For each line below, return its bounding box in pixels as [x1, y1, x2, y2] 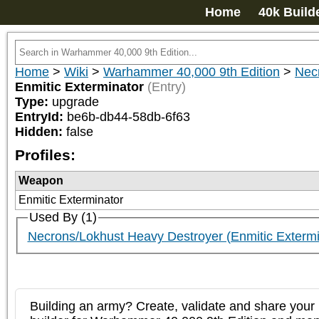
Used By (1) [28, 210, 97, 224]
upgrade [52, 95, 99, 109]
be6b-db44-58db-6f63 [67, 110, 190, 124]
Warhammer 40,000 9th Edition [103, 65, 280, 79]
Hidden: [15, 125, 66, 139]
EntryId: [15, 110, 67, 124]
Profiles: [15, 147, 75, 163]
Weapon [19, 174, 63, 187]
